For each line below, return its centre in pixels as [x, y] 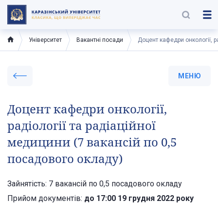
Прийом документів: [46, 198]
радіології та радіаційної [82, 125]
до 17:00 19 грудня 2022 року [139, 198]
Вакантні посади [100, 40]
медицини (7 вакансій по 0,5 [92, 142]
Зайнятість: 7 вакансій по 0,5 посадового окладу [95, 184]
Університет [45, 40]
